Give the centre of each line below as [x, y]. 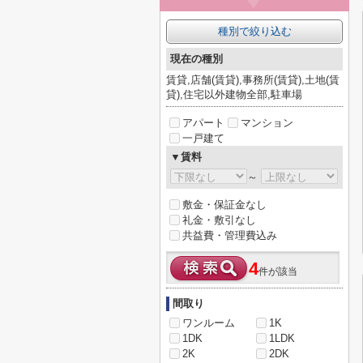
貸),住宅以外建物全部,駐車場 [234, 94]
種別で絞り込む [254, 31]
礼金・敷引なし [219, 220]
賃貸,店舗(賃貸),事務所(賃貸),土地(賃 [253, 80]
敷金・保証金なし [224, 205]
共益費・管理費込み [230, 235]
